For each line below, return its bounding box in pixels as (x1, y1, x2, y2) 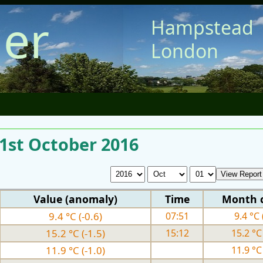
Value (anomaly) (33, 191, 117, 206)
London (151, 38, 219, 63)
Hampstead (151, 15, 254, 40)
